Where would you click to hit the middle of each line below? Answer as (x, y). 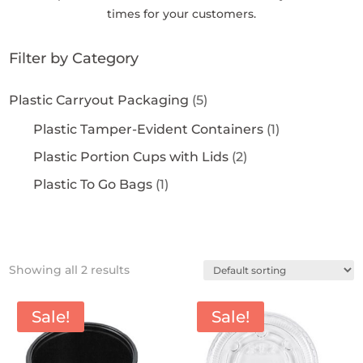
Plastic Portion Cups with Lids (133, 157)
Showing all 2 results (70, 270)
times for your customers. (181, 14)
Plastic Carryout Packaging (101, 100)
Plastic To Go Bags (95, 185)
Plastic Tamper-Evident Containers (150, 130)
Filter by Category (74, 59)
